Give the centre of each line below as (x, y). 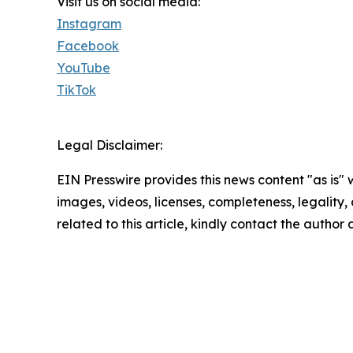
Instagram (89, 24)
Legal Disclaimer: (110, 145)
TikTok (76, 90)
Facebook (88, 46)
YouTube (84, 68)
